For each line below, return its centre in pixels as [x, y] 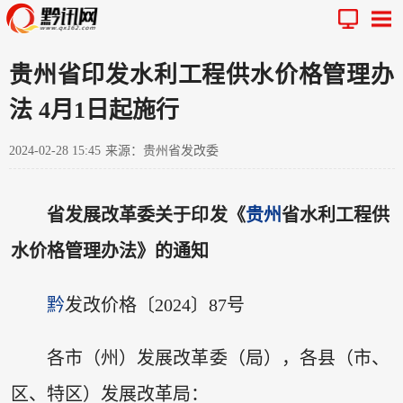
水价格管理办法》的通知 [109, 251]
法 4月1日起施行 [94, 110]
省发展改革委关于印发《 [146, 215]
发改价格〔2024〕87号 [154, 304]
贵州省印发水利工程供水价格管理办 [201, 75]
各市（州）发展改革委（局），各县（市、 [218, 358]
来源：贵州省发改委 [162, 150]
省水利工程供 [336, 215]
